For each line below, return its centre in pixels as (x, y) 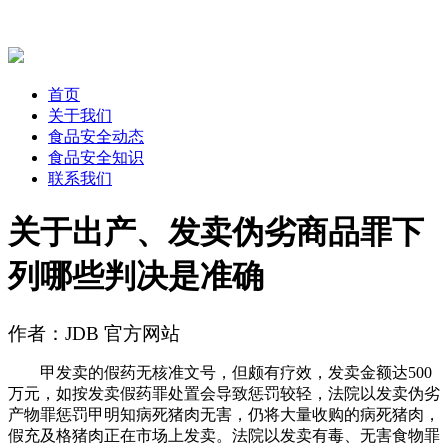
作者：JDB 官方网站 (94, 333)
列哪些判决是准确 (136, 276)
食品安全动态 (96, 136)
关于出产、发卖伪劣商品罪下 (216, 232)
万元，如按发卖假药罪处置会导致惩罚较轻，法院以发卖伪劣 (224, 393)
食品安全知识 (96, 157)
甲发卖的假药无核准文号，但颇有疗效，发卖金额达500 (220, 372)
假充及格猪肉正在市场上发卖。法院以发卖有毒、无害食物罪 (224, 435)
